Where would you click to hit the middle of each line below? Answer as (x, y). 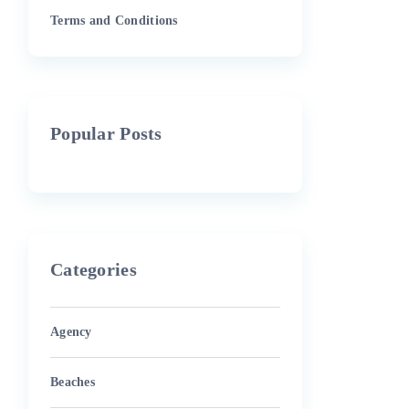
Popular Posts (106, 133)
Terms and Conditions (114, 21)
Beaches (73, 382)
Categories (94, 269)
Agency (71, 332)
